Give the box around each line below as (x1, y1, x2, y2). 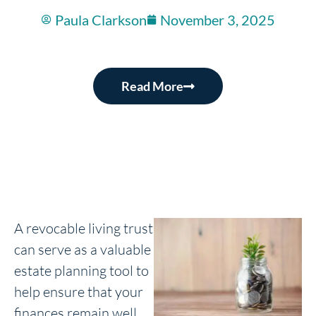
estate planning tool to (14, 261, 149, 279)
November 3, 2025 (159, 11, 275, 28)
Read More (121, 78, 183, 94)
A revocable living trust (14, 219, 153, 237)
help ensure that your (14, 282, 143, 300)
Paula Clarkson (54, 11, 147, 28)
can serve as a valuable (14, 240, 151, 258)
